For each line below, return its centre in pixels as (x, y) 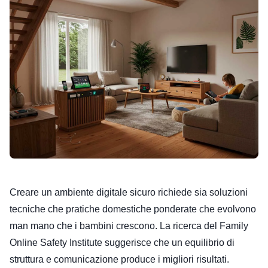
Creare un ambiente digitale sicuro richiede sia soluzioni (129, 192)
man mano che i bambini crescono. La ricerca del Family (129, 226)
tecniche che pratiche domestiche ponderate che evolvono (133, 209)
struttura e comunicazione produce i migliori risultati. (119, 259)
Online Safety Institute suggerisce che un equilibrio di (122, 242)
